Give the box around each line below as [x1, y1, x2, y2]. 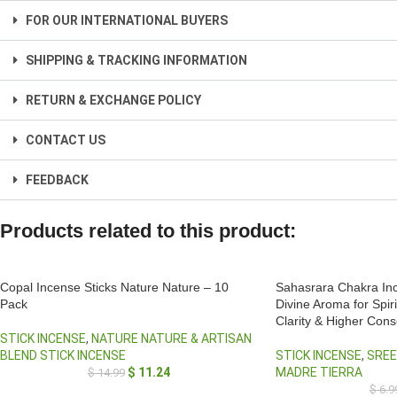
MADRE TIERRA [275, 365, 362, 379]
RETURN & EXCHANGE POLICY [26, 93, 201, 107]
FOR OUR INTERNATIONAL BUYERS [26, 13, 228, 27]
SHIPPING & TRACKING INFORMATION [26, 53, 247, 67]
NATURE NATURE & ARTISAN [91, 331, 252, 346]
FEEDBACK [26, 173, 89, 187]
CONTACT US [26, 133, 105, 147]
